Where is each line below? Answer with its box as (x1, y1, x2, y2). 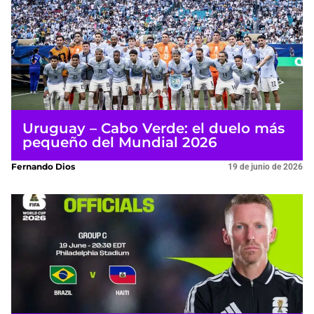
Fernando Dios (11, 161, 75, 172)
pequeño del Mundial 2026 (22, 133, 217, 151)
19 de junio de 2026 (228, 161, 303, 172)
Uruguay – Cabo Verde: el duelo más (22, 119, 285, 137)
